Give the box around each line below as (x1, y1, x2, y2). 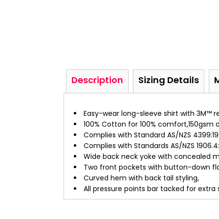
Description (71, 74, 123, 86)
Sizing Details (138, 74, 199, 86)
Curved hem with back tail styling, (84, 173, 199, 183)
